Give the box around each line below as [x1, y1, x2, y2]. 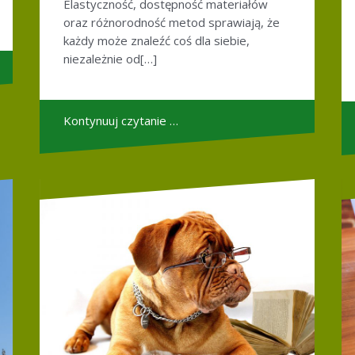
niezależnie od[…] [63, 50, 157, 67]
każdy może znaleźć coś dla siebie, [63, 32, 250, 48]
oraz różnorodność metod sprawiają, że [63, 13, 280, 30]
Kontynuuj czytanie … [63, 112, 178, 128]
